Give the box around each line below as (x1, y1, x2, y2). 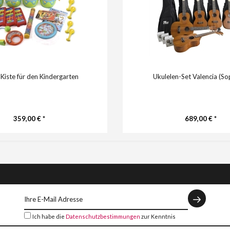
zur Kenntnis (140, 213, 176, 220)
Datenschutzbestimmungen (65, 213, 140, 220)
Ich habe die (32, 213, 66, 220)
